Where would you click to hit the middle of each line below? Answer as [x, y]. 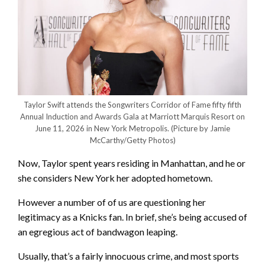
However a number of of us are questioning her [112, 202]
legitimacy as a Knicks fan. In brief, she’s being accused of [132, 217]
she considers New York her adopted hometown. [115, 178]
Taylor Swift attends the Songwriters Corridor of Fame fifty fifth [132, 105]
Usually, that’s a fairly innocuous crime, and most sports [128, 256]
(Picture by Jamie [201, 129]
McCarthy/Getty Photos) [132, 140]
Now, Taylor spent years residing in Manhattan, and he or [132, 163]
